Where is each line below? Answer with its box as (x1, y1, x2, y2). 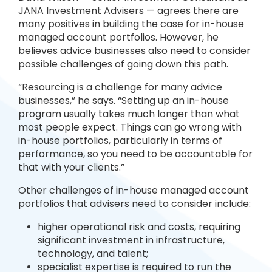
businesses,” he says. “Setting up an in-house (18, 93, 229, 107)
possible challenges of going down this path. (18, 57, 228, 71)
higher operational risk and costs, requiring (38, 220, 240, 234)
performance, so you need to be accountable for (18, 147, 253, 161)
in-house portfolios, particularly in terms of (18, 134, 222, 148)
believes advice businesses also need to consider (18, 44, 251, 58)
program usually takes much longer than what (18, 107, 240, 121)
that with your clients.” (18, 160, 124, 174)
